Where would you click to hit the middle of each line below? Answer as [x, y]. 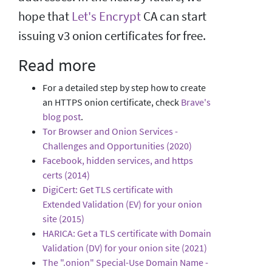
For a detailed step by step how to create [124, 87]
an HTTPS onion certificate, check [112, 102]
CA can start [174, 16]
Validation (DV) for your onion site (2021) [125, 247]
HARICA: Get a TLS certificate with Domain [127, 233]
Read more [57, 65]
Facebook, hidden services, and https [118, 160]
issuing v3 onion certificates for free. [112, 36]
